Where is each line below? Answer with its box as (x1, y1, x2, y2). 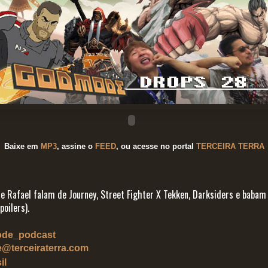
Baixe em (4, 142, 41, 151)
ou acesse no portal (120, 142, 196, 151)
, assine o (56, 142, 93, 151)
